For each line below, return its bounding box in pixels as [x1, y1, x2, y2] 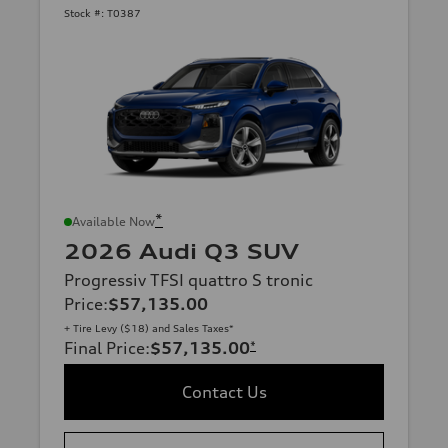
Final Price [64, 338, 145, 359]
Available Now [72, 214, 155, 230]
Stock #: [64, 6, 104, 19]
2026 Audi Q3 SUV [64, 239, 299, 265]
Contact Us [181, 382, 267, 403]
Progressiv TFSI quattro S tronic [64, 270, 313, 291]
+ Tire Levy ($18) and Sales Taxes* [64, 322, 234, 335]
